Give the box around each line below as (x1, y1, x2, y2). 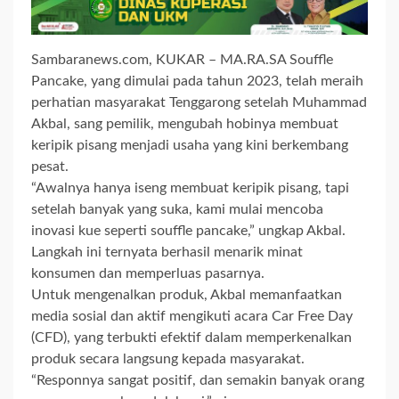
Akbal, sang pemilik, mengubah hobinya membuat (31, 117, 338, 132)
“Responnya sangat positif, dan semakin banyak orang (31, 373, 364, 388)
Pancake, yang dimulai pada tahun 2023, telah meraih (31, 74, 363, 89)
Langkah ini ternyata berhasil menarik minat (31, 245, 303, 260)
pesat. (31, 159, 69, 175)
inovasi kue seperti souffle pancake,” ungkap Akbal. (31, 224, 346, 239)
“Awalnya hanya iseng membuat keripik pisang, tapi (31, 181, 349, 196)
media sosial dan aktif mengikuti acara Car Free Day (31, 309, 353, 324)
